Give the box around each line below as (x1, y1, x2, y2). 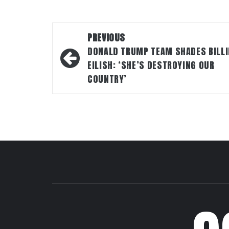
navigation (57, 41, 123, 64)
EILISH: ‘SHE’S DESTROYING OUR (87, 58, 215, 72)
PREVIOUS (87, 31, 126, 44)
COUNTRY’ (87, 72, 127, 86)
